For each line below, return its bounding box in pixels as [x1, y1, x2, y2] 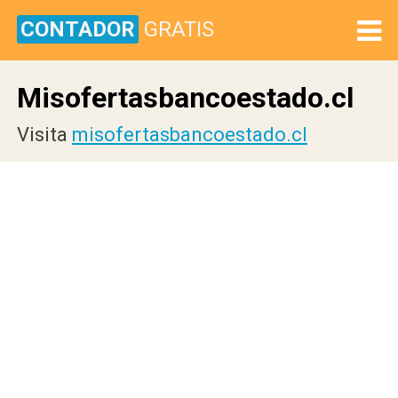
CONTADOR [20, 17, 135, 42]
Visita [17, 123, 72, 146]
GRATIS [144, 17, 214, 42]
